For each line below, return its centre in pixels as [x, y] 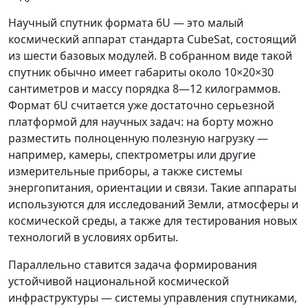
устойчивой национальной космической [119, 281]
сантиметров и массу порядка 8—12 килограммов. [144, 89]
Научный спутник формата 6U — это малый [126, 23]
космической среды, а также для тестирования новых [153, 221]
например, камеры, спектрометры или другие [132, 155]
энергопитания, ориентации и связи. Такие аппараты [152, 188]
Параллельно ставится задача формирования [133, 265]
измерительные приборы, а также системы [125, 171]
